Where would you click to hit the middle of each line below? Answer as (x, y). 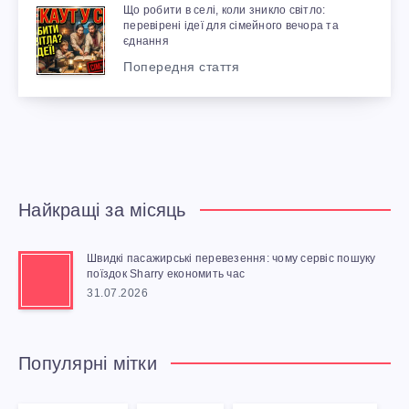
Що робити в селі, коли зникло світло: (225, 10)
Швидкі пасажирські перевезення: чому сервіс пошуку (231, 258)
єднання (146, 42)
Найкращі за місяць (102, 210)
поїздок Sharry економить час (166, 273)
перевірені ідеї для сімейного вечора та (231, 26)
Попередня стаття (181, 67)
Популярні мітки (88, 364)
